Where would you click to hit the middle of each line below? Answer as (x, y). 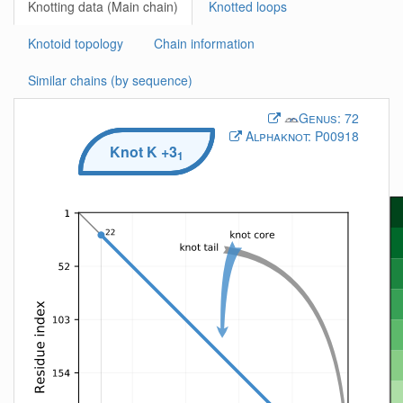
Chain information (204, 43)
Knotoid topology (76, 43)
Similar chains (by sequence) (110, 80)
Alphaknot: (278, 136)
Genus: (320, 118)
